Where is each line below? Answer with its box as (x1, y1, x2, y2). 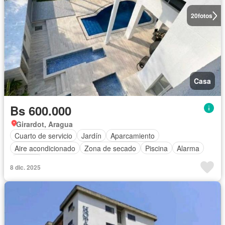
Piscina (145, 143, 168, 153)
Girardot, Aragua (16, 119, 73, 130)
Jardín (81, 130, 101, 141)
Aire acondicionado (15, 143, 75, 153)
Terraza (15, 155, 39, 166)
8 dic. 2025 (10, 163, 41, 172)
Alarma (177, 143, 199, 153)
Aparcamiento (110, 130, 155, 141)
